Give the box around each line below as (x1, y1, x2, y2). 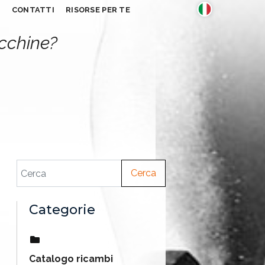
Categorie (29, 202, 95, 218)
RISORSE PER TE (66, 5, 130, 14)
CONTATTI (11, 5, 54, 14)
